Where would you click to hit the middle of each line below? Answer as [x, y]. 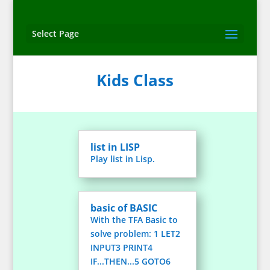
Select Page [55, 33]
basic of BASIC [124, 208]
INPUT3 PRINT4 [122, 248]
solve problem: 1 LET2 [136, 234]
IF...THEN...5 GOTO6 [131, 262]
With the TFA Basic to [134, 220]
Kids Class [135, 80]
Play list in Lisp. [123, 159]
